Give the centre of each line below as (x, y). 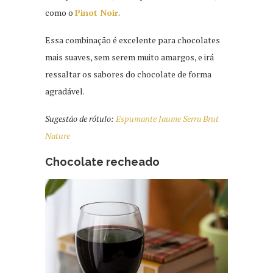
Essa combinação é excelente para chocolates (133, 40)
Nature (58, 136)
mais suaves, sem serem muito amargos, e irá (129, 57)
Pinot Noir (97, 13)
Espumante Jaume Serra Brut (167, 119)
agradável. (65, 91)
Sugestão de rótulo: (80, 119)
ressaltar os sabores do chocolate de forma (128, 74)
